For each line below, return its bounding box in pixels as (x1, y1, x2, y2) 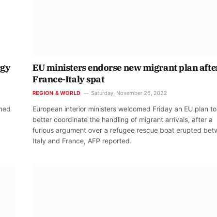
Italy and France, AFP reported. (32, 137, 132, 145)
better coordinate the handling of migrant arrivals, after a (32, 115, 213, 124)
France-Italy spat (32, 74, 105, 85)
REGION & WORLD (32, 90, 81, 97)
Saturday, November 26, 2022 (91, 90, 168, 97)
